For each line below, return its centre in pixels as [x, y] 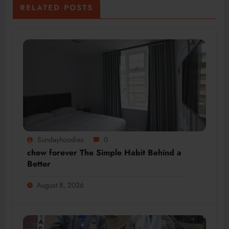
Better [39, 164]
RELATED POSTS [56, 7]
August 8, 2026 [60, 185]
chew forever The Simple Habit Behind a [104, 152]
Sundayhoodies [61, 139]
